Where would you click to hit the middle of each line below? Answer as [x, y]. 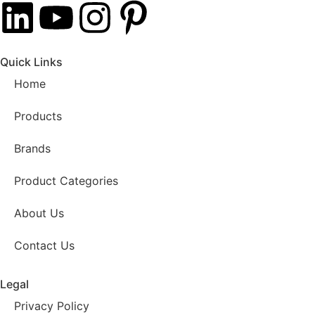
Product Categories [66, 180]
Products [38, 116]
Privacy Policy [52, 306]
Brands [32, 148]
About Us [39, 213]
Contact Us [44, 245]
